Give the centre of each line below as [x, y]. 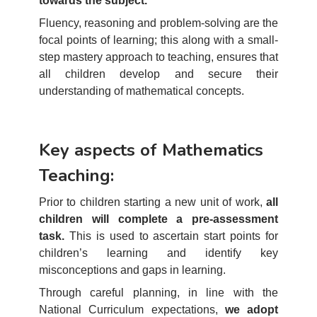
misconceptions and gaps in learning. [132, 270]
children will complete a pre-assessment [158, 219]
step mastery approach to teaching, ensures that [158, 57]
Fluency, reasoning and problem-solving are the [158, 23]
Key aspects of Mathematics [151, 150]
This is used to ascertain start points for [171, 236]
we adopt [251, 310]
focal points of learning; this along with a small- [158, 40]
